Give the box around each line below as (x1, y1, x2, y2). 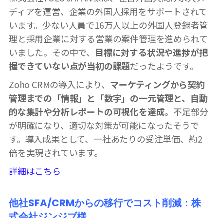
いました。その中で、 (9, 45, 95, 58)
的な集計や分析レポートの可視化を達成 (9, 105, 165, 118)
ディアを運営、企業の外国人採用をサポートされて (9, 4, 207, 18)
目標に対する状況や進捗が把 (95, 45, 208, 58)
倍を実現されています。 (9, 145, 103, 159)
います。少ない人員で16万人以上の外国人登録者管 (9, 18, 208, 31)
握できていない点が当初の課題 (9, 59, 130, 72)
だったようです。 (130, 59, 199, 72)
